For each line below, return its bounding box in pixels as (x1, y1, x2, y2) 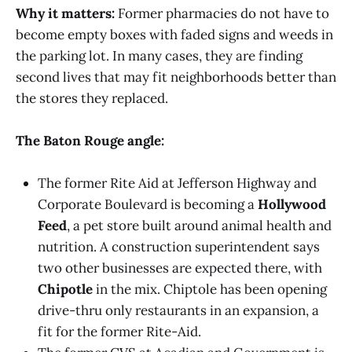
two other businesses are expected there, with (38, 259, 322, 277)
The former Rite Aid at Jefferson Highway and (38, 174, 317, 192)
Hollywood (258, 196, 326, 214)
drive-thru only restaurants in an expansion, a (38, 302, 319, 320)
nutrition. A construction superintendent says (38, 238, 320, 256)
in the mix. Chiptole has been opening (93, 280, 327, 299)
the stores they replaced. (16, 89, 168, 107)
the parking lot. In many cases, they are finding (16, 46, 302, 64)
